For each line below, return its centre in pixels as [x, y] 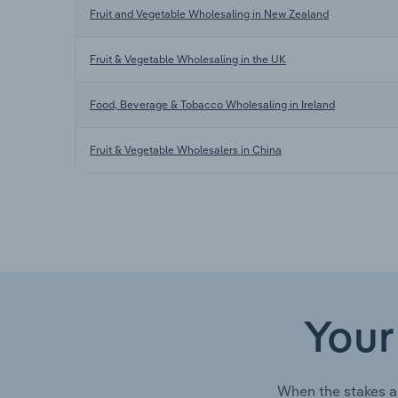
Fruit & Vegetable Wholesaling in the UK [188, 59]
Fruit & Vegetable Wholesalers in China [186, 149]
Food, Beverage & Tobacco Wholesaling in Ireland [212, 104]
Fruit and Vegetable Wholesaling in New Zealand [209, 13]
